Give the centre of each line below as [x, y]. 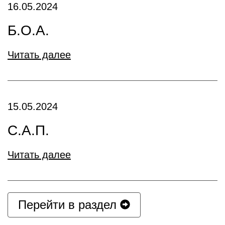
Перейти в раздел [69, 204]
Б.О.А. [28, 30]
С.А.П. [28, 130]
